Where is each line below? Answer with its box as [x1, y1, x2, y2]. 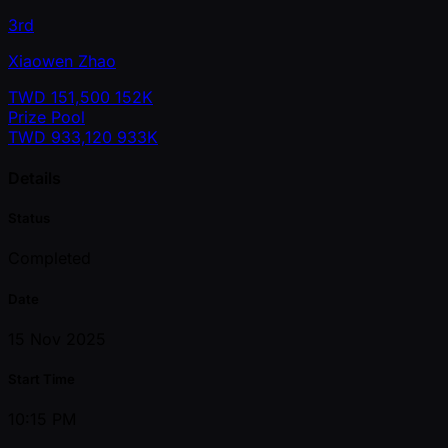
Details [8, 168, 61, 189]
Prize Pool [8, 106, 85, 127]
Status [8, 210, 50, 227]
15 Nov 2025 [8, 328, 106, 349]
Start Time [8, 370, 75, 387]
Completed [8, 248, 91, 269]
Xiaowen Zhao [8, 50, 116, 71]
